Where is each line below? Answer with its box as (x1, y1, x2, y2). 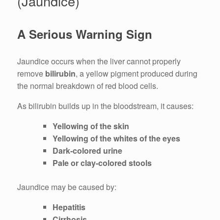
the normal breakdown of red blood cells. (17, 80, 158, 91)
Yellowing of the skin (53, 120, 129, 132)
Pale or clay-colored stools (53, 157, 152, 168)
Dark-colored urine (53, 144, 122, 156)
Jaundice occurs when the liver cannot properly (17, 55, 181, 67)
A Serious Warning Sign (17, 25, 152, 42)
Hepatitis (53, 201, 85, 213)
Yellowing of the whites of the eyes (53, 132, 180, 144)
